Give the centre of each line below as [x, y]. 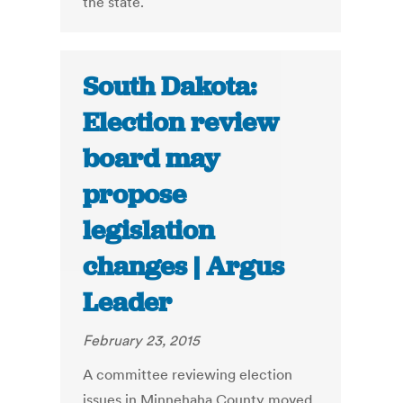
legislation [149, 231]
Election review [181, 123]
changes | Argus [184, 267]
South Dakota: [170, 87]
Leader [128, 303]
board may [152, 159]
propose [135, 195]
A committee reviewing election [188, 375]
